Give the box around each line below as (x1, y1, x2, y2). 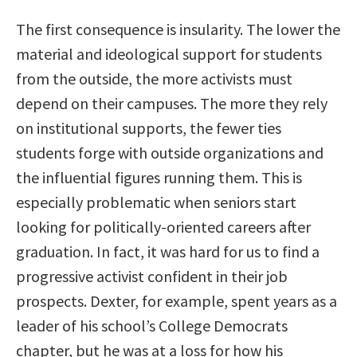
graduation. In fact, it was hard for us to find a (16, 241, 320, 262)
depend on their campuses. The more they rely (16, 93, 328, 114)
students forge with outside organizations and (16, 143, 324, 163)
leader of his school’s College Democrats (16, 316, 288, 336)
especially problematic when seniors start (16, 192, 296, 213)
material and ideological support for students (16, 44, 322, 65)
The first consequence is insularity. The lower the (16, 19, 340, 40)
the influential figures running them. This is (16, 167, 302, 188)
